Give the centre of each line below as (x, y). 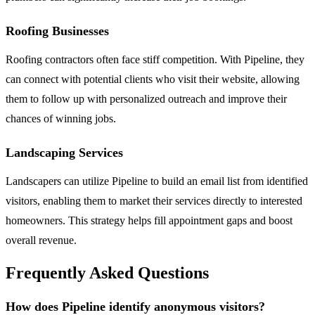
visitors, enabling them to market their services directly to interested (154, 200)
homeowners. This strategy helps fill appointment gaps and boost (149, 220)
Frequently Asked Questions (107, 273)
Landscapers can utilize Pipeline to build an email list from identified (157, 181)
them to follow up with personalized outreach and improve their (146, 98)
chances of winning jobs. (61, 118)
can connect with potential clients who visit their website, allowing (153, 79)
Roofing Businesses (57, 31)
